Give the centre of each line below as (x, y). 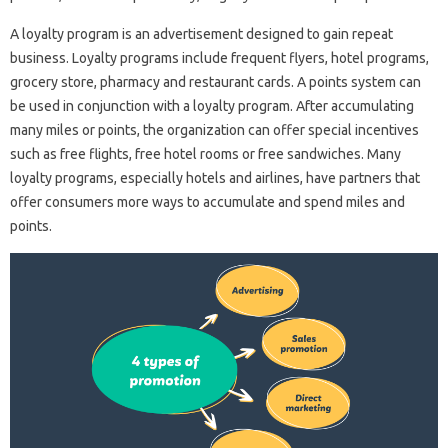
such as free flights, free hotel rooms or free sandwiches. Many (205, 153)
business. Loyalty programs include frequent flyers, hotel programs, (219, 57)
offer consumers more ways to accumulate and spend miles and (207, 201)
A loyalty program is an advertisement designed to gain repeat (201, 33)
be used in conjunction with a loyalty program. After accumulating (212, 105)
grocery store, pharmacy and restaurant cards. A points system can (215, 81)
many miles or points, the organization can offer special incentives (214, 129)
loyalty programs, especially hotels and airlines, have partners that (215, 177)
